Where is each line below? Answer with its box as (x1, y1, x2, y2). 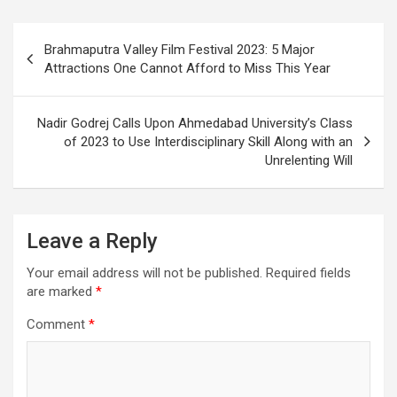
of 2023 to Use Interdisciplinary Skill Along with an (64, 133, 353, 150)
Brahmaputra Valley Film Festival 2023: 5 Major (44, 41, 315, 58)
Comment (27, 315, 89, 332)
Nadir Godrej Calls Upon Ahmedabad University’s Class (37, 114, 353, 131)
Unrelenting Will (265, 152, 353, 168)
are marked (27, 283, 96, 300)
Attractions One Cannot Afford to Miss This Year (44, 59, 331, 76)
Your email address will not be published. (27, 264, 262, 281)
